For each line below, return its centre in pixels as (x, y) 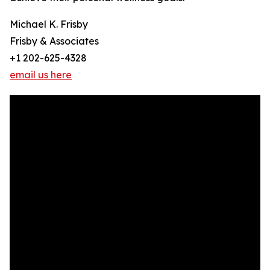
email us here (41, 75)
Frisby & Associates (54, 41)
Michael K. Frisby (49, 24)
